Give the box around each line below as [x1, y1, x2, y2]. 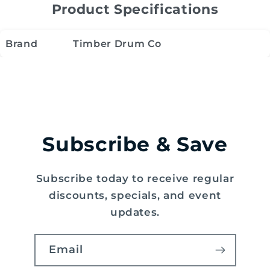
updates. [110, 206, 160, 219]
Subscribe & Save [42, 132, 228, 157]
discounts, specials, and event [49, 189, 221, 202]
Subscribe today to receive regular [36, 172, 234, 185]
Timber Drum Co [73, 38, 162, 50]
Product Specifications [51, 1, 219, 18]
